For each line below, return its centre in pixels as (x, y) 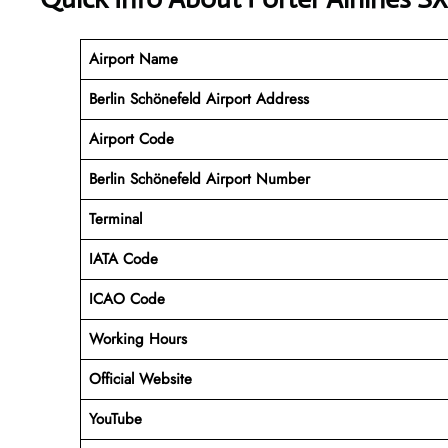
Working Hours (137, 338)
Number (282, 178)
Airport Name (133, 58)
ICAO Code (126, 298)
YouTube (115, 418)
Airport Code (131, 138)
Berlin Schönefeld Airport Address (198, 98)
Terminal (115, 218)
